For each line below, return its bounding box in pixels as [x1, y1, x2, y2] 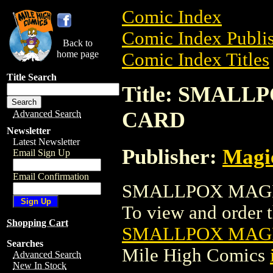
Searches [7, 238, 43, 249]
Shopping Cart [7, 218, 68, 228]
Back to [63, 38, 93, 48]
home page [57, 49, 99, 59]
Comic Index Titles [122, 49, 269, 70]
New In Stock [13, 260, 66, 271]
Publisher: [122, 144, 222, 168]
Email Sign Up [13, 147, 70, 158]
